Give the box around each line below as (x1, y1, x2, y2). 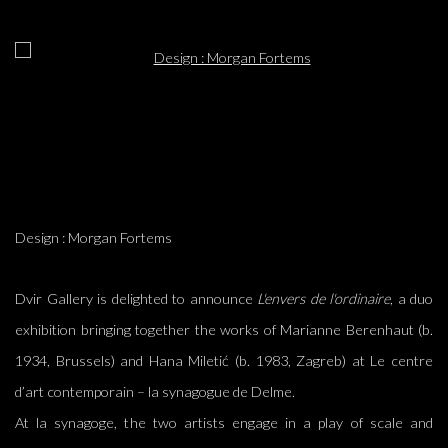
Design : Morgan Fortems (15, 229, 172, 246)
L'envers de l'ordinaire (257, 290, 390, 307)
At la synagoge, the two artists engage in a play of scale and (15, 414, 433, 431)
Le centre (370, 352, 434, 369)
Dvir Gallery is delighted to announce (15, 290, 257, 307)
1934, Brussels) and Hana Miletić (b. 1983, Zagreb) (15, 352, 352, 369)
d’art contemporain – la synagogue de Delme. (15, 383, 295, 400)
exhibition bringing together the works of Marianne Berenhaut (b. (15, 321, 433, 338)
